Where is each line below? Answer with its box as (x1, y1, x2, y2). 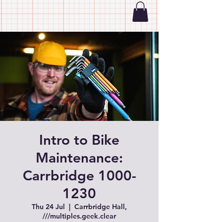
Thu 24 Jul (32, 202, 65, 211)
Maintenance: (36, 149, 123, 166)
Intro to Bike (39, 131, 119, 148)
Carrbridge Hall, (74, 202, 127, 211)
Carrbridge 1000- (22, 166, 136, 184)
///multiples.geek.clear (43, 211, 116, 221)
